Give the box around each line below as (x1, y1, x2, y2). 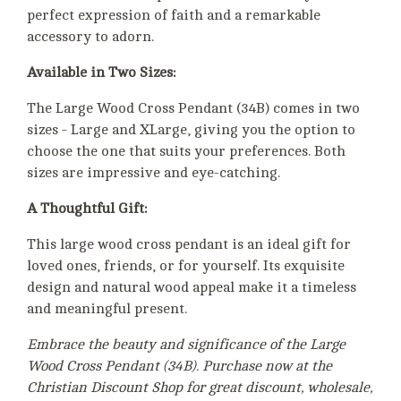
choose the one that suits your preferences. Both (27, 143, 346, 160)
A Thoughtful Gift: (27, 200, 147, 218)
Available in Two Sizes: (27, 64, 175, 81)
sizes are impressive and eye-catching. (27, 165, 280, 182)
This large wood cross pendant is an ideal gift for (27, 236, 351, 253)
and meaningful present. (27, 301, 187, 318)
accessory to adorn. (27, 29, 154, 46)
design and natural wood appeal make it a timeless (27, 279, 356, 296)
